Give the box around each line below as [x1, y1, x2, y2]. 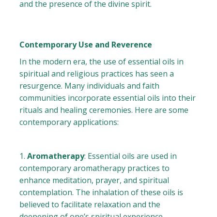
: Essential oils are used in [84, 151, 177, 162]
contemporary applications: [19, 117, 119, 128]
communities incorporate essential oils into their [19, 93, 196, 104]
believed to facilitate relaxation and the [19, 199, 161, 210]
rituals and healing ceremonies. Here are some [19, 105, 189, 116]
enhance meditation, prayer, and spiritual [19, 175, 170, 186]
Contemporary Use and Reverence [19, 39, 153, 50]
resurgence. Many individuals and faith [19, 80, 160, 92]
